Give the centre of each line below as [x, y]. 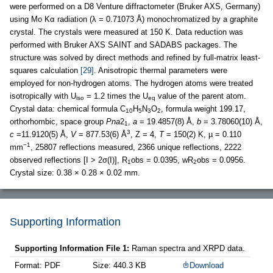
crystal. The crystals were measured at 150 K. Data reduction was [126, 32]
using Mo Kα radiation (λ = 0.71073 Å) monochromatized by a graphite [134, 19]
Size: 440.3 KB [119, 265]
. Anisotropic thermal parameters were [161, 70]
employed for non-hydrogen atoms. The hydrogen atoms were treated [131, 83]
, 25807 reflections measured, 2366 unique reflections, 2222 [136, 147]
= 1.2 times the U [116, 96]
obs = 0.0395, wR [162, 160]
